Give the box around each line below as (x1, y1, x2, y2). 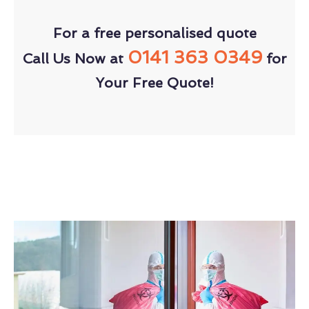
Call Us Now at (22, 50, 128, 67)
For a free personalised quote (52, 24, 257, 41)
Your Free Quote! (95, 74, 214, 91)
